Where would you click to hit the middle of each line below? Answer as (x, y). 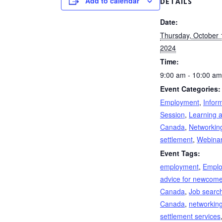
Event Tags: (180, 153)
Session (172, 114)
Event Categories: (190, 89)
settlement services (190, 216)
